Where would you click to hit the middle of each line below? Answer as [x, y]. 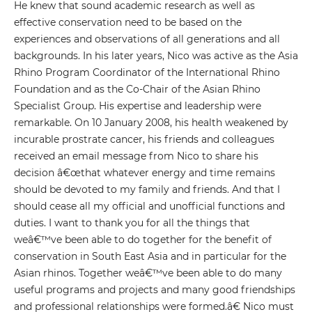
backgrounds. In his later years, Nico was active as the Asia [156, 56]
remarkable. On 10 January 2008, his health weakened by [151, 123]
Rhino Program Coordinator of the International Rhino [147, 73]
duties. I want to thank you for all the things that [132, 223]
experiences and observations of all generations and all [147, 39]
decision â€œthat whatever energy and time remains [144, 173]
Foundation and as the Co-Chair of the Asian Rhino [137, 89]
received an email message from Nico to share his [136, 156]
